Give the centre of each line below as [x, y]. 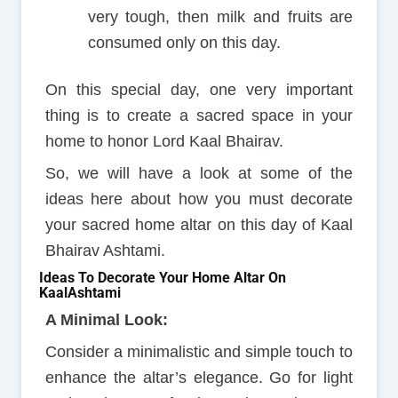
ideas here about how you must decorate [199, 199]
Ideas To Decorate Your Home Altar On [162, 278]
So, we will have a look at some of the [199, 174]
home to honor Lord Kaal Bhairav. [164, 142]
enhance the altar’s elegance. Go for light [199, 378]
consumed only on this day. [184, 43]
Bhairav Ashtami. [105, 251]
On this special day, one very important [199, 90]
